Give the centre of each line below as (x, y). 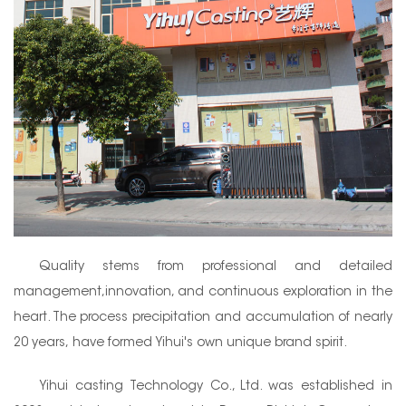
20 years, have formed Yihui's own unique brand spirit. (180, 343)
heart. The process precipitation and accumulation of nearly (203, 318)
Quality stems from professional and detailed (216, 267)
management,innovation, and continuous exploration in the (203, 292)
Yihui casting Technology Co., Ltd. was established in (216, 387)
